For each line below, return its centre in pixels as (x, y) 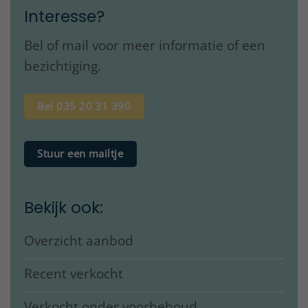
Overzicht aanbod (79, 240)
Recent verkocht (74, 273)
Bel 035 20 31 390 (84, 106)
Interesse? (64, 17)
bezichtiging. (63, 66)
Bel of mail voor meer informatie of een (145, 45)
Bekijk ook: (64, 208)
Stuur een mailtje (80, 153)
